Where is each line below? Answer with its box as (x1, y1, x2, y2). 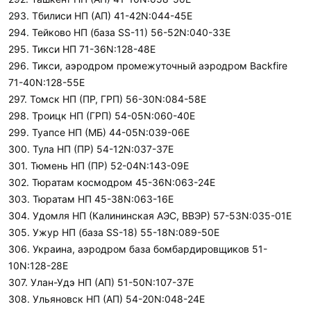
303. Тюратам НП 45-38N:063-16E (8, 193, 174, 205)
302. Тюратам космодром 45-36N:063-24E (8, 176, 215, 188)
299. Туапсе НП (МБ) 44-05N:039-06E (8, 126, 190, 138)
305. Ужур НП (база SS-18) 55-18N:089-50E (8, 226, 219, 238)
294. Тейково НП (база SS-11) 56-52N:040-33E (8, 26, 230, 38)
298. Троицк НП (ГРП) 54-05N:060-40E (8, 110, 195, 121)
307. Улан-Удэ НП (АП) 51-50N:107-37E (8, 276, 194, 288)
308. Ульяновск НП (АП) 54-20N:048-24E (8, 293, 205, 305)
